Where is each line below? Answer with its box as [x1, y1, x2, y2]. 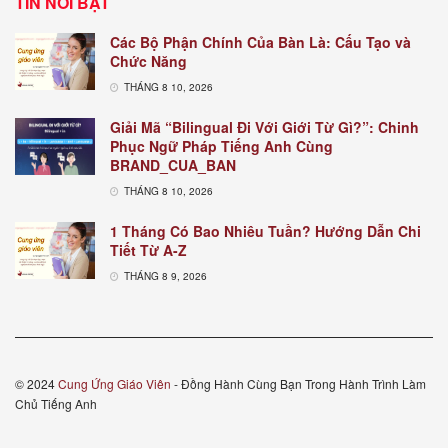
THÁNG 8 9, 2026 [121, 268, 207, 283]
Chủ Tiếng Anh [15, 394, 97, 412]
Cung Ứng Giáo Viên [58, 374, 171, 392]
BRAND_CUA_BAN [110, 154, 236, 175]
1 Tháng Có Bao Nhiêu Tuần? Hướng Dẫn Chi [110, 220, 421, 241]
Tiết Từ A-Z [110, 239, 187, 260]
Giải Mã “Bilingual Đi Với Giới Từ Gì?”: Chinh [110, 116, 419, 137]
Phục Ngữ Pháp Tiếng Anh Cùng [110, 135, 333, 156]
